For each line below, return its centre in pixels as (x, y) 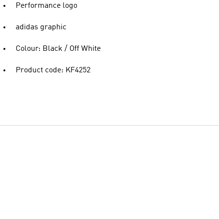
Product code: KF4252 (53, 70)
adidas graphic (41, 27)
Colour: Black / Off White (58, 49)
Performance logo (46, 6)
